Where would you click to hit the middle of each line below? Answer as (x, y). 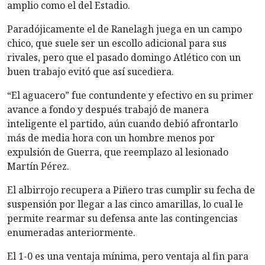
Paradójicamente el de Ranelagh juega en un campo (125, 29)
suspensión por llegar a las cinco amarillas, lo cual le (125, 204)
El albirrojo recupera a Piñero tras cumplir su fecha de (131, 190)
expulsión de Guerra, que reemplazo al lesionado (118, 152)
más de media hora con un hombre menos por (111, 138)
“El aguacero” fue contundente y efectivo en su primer (130, 95)
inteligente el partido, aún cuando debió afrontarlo (122, 123)
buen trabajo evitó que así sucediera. (91, 71)
